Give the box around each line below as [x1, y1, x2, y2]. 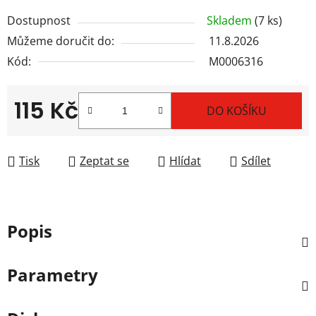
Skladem [207, 13, 255, 29]
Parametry [7, 263, 98, 287]
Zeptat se [80, 153, 129, 169]
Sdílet [241, 153, 271, 169]
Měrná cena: [13, 125, 79, 141]
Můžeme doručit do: [7, 33, 114, 49]
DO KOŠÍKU [207, 103, 267, 119]
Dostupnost [7, 13, 71, 29]
